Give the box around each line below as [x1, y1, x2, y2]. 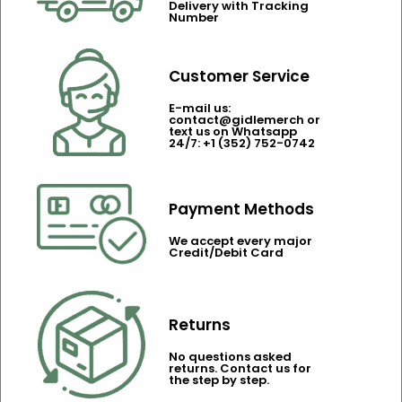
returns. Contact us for [169, 359, 312, 377]
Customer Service [169, 65, 310, 87]
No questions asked [169, 347, 293, 365]
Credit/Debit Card [169, 243, 284, 261]
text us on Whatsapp [169, 122, 298, 140]
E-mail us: [169, 99, 232, 117]
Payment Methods [169, 197, 315, 220]
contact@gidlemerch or [169, 110, 321, 128]
